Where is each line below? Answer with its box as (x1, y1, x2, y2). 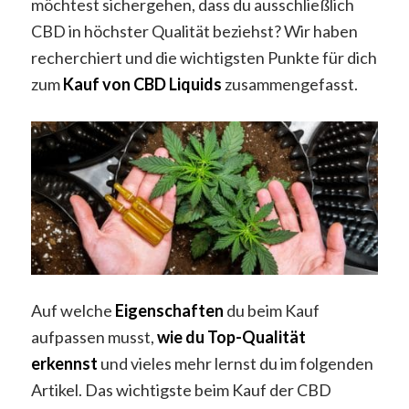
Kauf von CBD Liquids (62, 74, 222, 95)
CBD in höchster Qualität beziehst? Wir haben (30, 21, 358, 42)
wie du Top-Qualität (156, 327, 306, 348)
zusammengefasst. (224, 74, 358, 95)
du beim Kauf (225, 300, 320, 321)
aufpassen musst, (30, 327, 154, 348)
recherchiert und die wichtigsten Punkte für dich (30, 47, 377, 68)
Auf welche (30, 300, 112, 321)
